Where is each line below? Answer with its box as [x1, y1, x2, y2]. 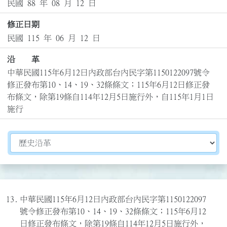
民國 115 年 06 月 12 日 [7, 33, 100, 42]
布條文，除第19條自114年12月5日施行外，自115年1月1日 [7, 93, 214, 101]
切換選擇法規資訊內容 [10, 135, 91, 143]
